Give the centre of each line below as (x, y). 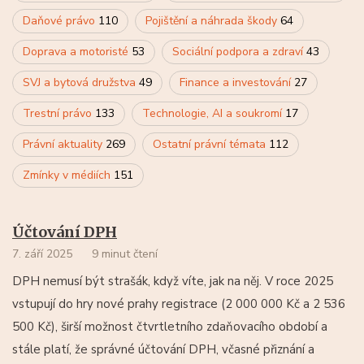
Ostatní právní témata (211, 144)
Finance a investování (237, 82)
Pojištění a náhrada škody (213, 20)
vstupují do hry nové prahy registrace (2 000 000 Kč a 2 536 (179, 303)
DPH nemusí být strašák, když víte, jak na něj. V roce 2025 (173, 281)
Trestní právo (59, 113)
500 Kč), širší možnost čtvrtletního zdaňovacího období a (170, 326)
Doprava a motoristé (77, 51)
